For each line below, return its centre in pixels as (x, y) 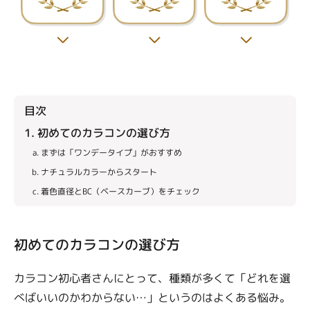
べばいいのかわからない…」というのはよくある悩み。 (152, 298)
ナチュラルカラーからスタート (99, 172)
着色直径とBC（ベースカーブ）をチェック (120, 192)
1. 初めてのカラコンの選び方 (97, 133)
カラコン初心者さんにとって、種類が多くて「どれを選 (152, 279)
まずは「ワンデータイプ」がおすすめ (111, 153)
